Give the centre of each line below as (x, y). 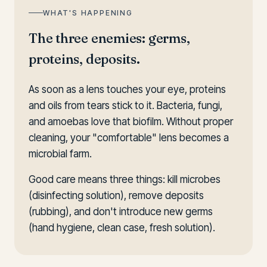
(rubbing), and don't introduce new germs (121, 212)
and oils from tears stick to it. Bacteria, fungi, (125, 105)
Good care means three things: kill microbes (125, 179)
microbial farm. (60, 154)
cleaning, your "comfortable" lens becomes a (129, 138)
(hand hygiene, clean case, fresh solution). (122, 228)
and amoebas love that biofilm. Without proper (131, 122)
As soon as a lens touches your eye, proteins (127, 89)
